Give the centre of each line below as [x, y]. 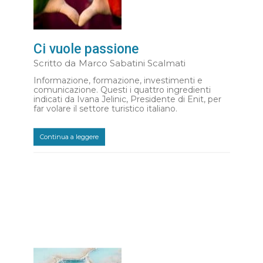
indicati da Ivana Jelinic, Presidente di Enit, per [127, 100]
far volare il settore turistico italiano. [105, 109]
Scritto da [54, 63]
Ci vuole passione [86, 49]
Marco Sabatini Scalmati [132, 63]
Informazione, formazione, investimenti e [118, 81]
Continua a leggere [69, 136]
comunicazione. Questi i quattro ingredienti [122, 90]
